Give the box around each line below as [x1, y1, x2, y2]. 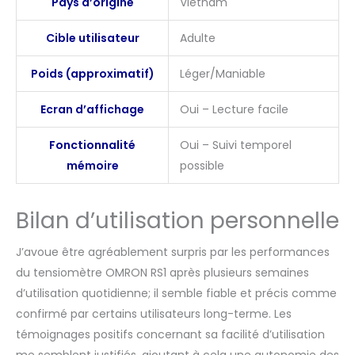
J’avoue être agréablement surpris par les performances [16, 244, 330, 261]
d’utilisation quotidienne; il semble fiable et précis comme [16, 285, 337, 302]
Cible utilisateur [45, 30, 139, 47]
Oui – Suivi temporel [180, 137, 292, 154]
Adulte [180, 30, 216, 47]
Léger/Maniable [180, 66, 265, 82]
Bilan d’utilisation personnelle [16, 205, 339, 237]
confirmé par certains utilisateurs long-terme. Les [16, 306, 292, 323]
